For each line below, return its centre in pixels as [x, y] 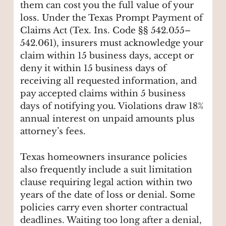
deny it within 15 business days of [94, 69]
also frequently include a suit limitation [106, 169]
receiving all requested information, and [109, 81]
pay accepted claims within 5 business [103, 94]
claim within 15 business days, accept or [107, 56]
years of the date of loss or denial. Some [108, 195]
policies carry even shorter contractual [104, 207]
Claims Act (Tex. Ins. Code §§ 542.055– [106, 31]
